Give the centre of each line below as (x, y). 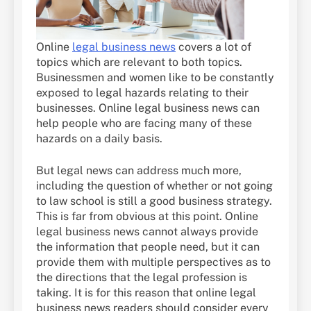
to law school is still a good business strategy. (154, 201)
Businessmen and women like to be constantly (155, 77)
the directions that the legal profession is (142, 277)
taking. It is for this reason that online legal (146, 292)
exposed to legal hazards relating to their (142, 92)
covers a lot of (213, 47)
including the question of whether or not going (154, 185)
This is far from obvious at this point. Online (147, 216)
